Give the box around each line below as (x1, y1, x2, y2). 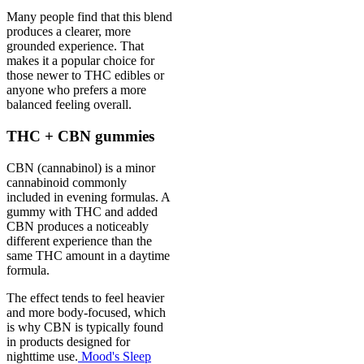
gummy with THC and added (6, 204, 158, 219)
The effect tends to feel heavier (6, 290, 164, 305)
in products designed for (6, 334, 130, 349)
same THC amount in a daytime (6, 248, 170, 262)
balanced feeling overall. (6, 97, 132, 112)
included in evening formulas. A (6, 189, 170, 204)
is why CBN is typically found (6, 319, 163, 334)
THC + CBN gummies (6, 128, 154, 145)
